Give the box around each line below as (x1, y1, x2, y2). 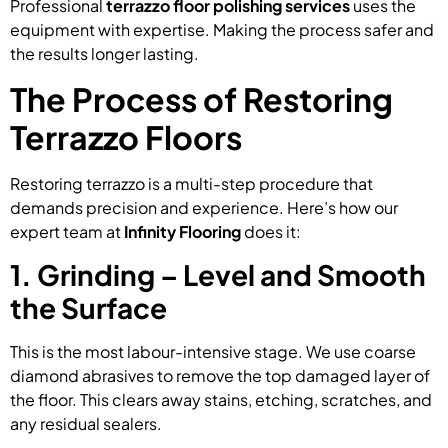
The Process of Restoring (10, 79, 393, 120)
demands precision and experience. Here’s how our (10, 197, 398, 219)
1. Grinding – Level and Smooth (10, 257, 426, 293)
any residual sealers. (10, 413, 162, 435)
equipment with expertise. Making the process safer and (10, 18, 434, 40)
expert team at (10, 221, 124, 243)
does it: (241, 221, 301, 243)
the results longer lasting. (10, 42, 199, 64)
